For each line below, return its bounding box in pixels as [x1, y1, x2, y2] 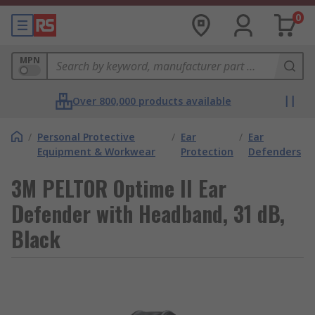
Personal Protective [37, 130, 135, 143]
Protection [181, 145, 233, 158]
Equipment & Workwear [37, 145, 155, 158]
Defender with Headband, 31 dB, [11, 198, 285, 229]
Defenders [248, 145, 301, 158]
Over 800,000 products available [72, 94, 231, 108]
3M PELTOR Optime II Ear [11, 172, 226, 204]
